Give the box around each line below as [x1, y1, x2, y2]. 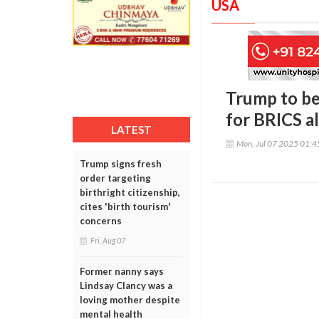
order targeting [80, 172, 151, 184]
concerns [80, 215, 122, 226]
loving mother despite [80, 294, 180, 305]
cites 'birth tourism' [80, 201, 171, 212]
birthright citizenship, [80, 187, 180, 198]
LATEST [111, 123, 152, 136]
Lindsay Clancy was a [80, 280, 172, 291]
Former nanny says [80, 266, 164, 277]
